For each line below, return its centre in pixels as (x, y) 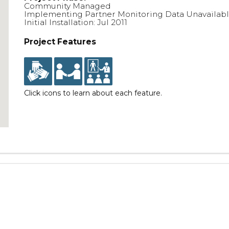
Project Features (60, 42)
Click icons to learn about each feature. (93, 93)
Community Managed (68, 6)
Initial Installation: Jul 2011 (76, 22)
